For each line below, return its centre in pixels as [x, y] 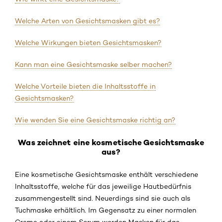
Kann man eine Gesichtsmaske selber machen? [93, 64]
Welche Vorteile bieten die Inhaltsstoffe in [85, 86]
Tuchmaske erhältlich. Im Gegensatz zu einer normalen [106, 210]
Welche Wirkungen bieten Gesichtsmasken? [88, 43]
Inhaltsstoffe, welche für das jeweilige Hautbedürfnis [103, 186]
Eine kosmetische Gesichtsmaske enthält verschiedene [107, 174]
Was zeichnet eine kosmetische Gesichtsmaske [111, 142]
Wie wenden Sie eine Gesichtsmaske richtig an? [95, 120]
